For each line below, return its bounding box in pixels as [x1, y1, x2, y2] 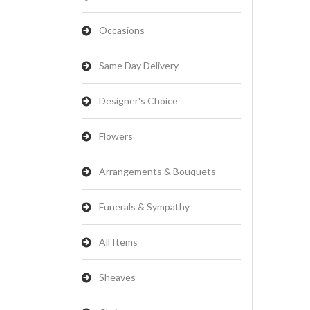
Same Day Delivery [99, 60, 179, 71]
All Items [99, 236, 138, 248]
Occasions [99, 24, 145, 36]
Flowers [99, 130, 133, 142]
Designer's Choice [99, 95, 178, 107]
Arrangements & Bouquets [99, 165, 216, 177]
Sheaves [99, 271, 136, 283]
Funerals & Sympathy [99, 201, 190, 212]
